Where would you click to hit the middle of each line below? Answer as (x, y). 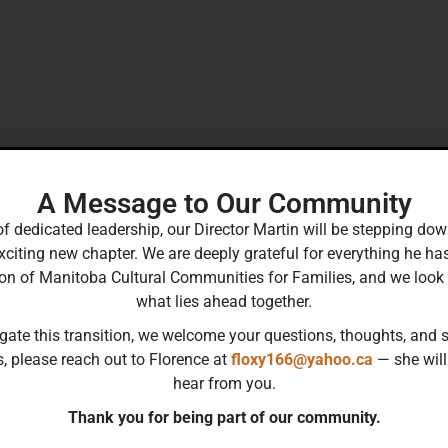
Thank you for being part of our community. (224, 417)
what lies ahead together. (224, 301)
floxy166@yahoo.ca (302, 359)
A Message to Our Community (224, 203)
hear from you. (224, 383)
